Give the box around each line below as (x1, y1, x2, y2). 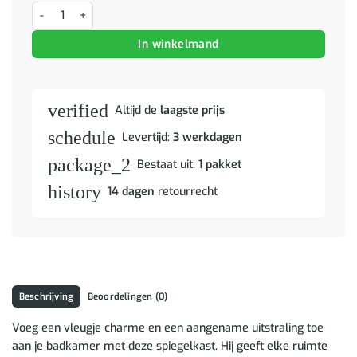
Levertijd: (122, 130, 173, 146)
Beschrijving (18, 289, 74, 303)
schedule (48, 127, 116, 148)
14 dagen (108, 184, 155, 200)
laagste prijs (160, 103, 225, 119)
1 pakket (198, 157, 241, 173)
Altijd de (115, 103, 160, 119)
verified (48, 100, 108, 121)
